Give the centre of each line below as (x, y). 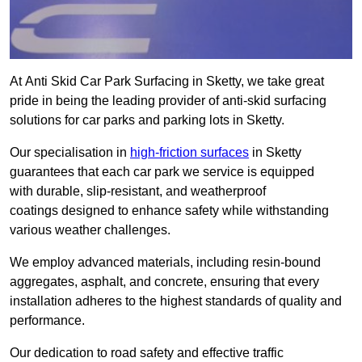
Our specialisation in (70, 153)
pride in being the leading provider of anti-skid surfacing (168, 101)
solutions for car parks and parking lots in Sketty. (147, 120)
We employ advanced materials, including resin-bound (165, 263)
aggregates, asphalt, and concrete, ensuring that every (164, 282)
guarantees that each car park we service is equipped (162, 172)
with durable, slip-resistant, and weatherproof (138, 192)
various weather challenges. (90, 230)
